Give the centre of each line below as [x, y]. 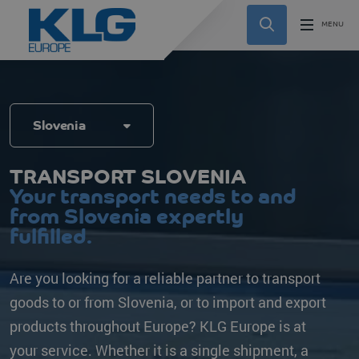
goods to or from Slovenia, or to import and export [168, 302]
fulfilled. [51, 236]
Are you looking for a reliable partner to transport [165, 278]
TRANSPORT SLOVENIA [128, 177]
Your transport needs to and [153, 196]
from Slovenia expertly [127, 216]
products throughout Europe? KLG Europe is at [158, 326]
